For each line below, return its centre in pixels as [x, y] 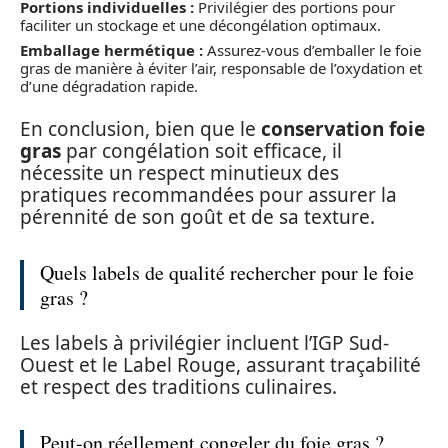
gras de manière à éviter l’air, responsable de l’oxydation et [221, 68]
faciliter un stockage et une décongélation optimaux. [200, 24]
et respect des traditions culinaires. [178, 387]
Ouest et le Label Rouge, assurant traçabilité [220, 365]
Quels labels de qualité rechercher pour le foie [227, 272]
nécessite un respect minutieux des [179, 172]
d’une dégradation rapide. [109, 86]
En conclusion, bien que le [140, 128]
